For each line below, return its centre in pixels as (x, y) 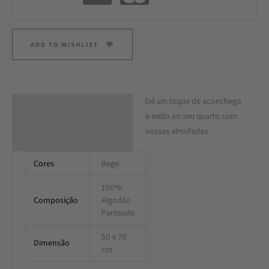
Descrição (37, 105)
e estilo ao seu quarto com (191, 116)
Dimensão (51, 243)
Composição (56, 200)
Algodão (116, 200)
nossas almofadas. (177, 131)
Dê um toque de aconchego (193, 101)
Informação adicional (58, 129)
